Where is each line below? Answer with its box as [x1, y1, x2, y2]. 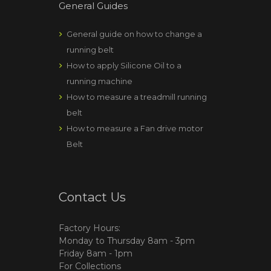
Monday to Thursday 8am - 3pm [59, 235, 195, 247]
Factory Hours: [59, 223, 120, 234]
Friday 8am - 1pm [59, 248, 132, 260]
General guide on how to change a [67, 28, 202, 39]
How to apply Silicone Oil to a [67, 60, 181, 70]
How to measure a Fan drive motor [67, 123, 203, 133]
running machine [67, 76, 132, 86]
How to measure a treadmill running [67, 91, 207, 102]
